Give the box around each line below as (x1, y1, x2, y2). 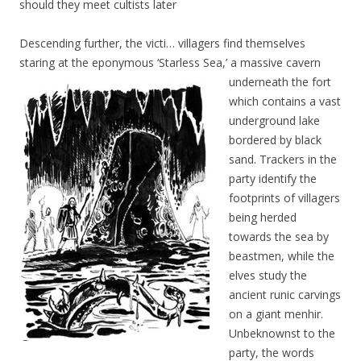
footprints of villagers (229, 189, 340, 205)
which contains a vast (229, 93, 341, 109)
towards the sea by (229, 228, 329, 244)
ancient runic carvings (229, 286, 341, 302)
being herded (229, 209, 297, 225)
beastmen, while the (229, 247, 334, 263)
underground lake (229, 112, 320, 128)
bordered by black (229, 131, 322, 147)
